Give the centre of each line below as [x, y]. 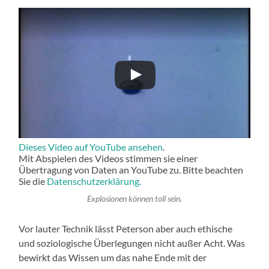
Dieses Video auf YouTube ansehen [91, 147]
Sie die [33, 181]
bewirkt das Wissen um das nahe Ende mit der [113, 257]
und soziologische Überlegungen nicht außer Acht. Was [132, 243]
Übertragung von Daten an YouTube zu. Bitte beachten [131, 170]
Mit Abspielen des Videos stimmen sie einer [108, 159]
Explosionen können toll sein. [134, 198]
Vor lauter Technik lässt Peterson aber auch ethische [126, 228]
